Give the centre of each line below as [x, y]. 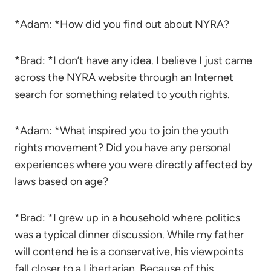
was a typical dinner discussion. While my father [129, 235]
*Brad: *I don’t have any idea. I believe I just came [133, 60]
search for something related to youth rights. [122, 94]
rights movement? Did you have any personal [122, 148]
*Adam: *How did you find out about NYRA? [122, 24]
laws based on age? [61, 181]
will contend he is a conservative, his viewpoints [129, 252]
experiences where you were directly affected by [133, 165]
